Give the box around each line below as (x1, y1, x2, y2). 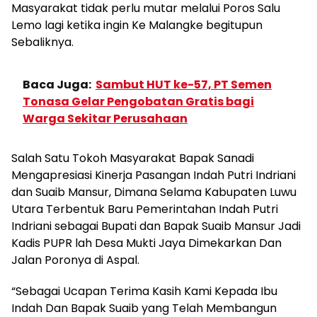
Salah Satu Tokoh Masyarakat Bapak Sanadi (11, 149, 254, 166)
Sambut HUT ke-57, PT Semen (96, 76, 272, 93)
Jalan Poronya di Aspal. (11, 251, 139, 268)
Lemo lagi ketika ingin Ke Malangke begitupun (11, 16, 263, 33)
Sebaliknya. (11, 33, 74, 50)
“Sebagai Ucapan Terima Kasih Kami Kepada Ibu (11, 282, 277, 299)
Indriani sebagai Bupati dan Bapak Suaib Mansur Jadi (11, 217, 301, 234)
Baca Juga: (23, 76, 91, 93)
